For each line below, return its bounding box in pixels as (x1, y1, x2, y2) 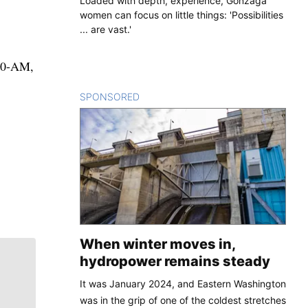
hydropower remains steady (80, 252, 270, 269)
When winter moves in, (80, 235, 235, 252)
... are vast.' (80, 23, 131, 35)
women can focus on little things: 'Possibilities (80, 8, 283, 21)
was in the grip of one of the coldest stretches (80, 294, 286, 306)
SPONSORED (80, 90, 140, 102)
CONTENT (140, 90, 187, 102)
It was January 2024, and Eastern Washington (80, 277, 286, 289)
